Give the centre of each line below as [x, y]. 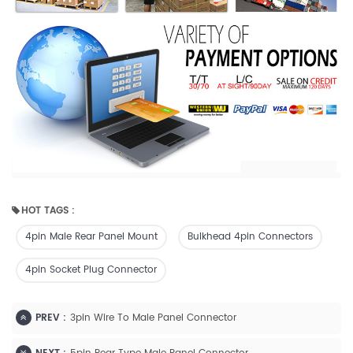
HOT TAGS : [48, 211]
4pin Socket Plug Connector [91, 270]
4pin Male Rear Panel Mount [91, 237]
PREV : [51, 318]
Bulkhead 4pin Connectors [250, 237]
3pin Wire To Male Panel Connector [153, 318]
